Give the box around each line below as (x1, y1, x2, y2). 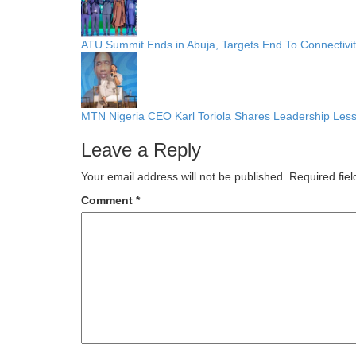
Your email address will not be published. (81, 169, 286, 183)
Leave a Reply (81, 138, 201, 161)
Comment (81, 193, 136, 207)
